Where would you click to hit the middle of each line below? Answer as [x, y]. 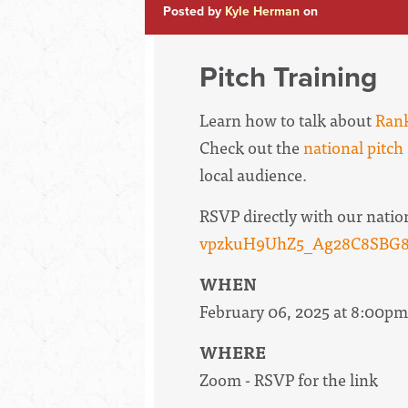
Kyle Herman [262, 11]
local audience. [253, 175]
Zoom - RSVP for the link [289, 379]
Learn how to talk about [287, 120]
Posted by [194, 11]
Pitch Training [288, 77]
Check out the [251, 148]
